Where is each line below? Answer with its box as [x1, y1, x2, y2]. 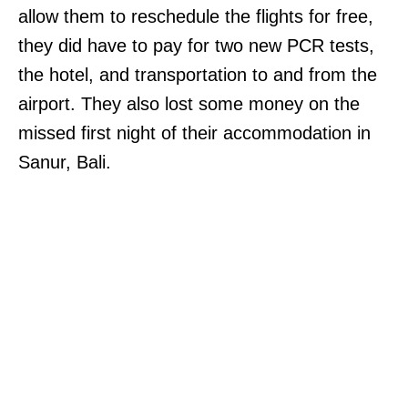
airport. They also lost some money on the [18, 94, 360, 115]
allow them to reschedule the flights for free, [18, 6, 373, 27]
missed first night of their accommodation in [18, 123, 371, 144]
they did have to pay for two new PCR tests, [18, 36, 374, 56]
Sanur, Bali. [18, 152, 111, 173]
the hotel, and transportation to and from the [18, 65, 377, 86]
